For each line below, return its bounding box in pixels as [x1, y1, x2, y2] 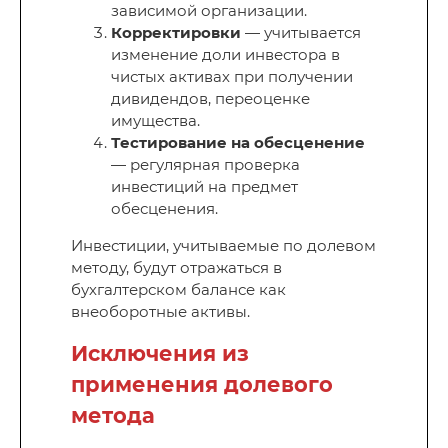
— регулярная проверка [111, 155, 300, 175]
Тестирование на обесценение [111, 133, 365, 153]
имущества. [111, 111, 200, 131]
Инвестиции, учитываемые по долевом [71, 236, 376, 256]
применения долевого [71, 372, 333, 398]
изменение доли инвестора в [111, 45, 340, 65]
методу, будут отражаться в [71, 258, 282, 278]
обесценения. [111, 199, 218, 219]
